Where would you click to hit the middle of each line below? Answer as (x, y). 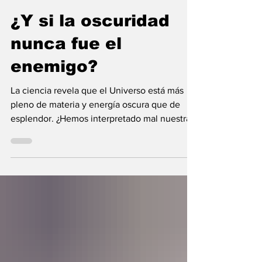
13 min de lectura (108, 8)
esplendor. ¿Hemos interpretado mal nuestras (103, 132)
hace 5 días (53, 8)
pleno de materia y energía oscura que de (95, 118)
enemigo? (54, 80)
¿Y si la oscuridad (90, 35)
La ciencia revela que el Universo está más (97, 104)
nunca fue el (66, 58)
